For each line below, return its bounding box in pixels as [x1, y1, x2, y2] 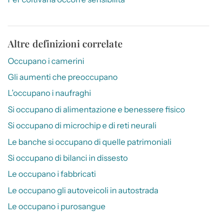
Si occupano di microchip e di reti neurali [8, 121, 156, 131]
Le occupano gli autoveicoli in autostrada [8, 185, 158, 195]
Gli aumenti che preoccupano [8, 72, 118, 82]
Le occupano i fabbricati [8, 169, 96, 179]
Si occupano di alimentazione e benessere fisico [8, 104, 185, 114]
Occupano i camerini [8, 56, 84, 66]
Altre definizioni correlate [8, 36, 123, 50]
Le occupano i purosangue [8, 201, 106, 212]
